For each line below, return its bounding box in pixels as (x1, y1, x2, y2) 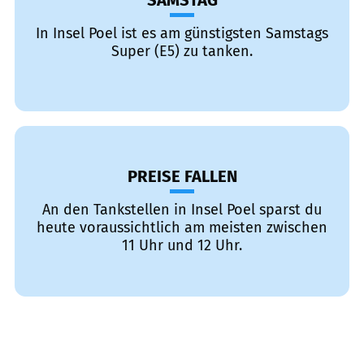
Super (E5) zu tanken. (111, 42, 253, 60)
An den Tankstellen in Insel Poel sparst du (42, 201, 322, 219)
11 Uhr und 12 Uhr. (122, 236, 242, 254)
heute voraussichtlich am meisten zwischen (37, 219, 327, 236)
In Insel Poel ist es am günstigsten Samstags (36, 24, 328, 42)
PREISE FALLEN (127, 167, 237, 186)
